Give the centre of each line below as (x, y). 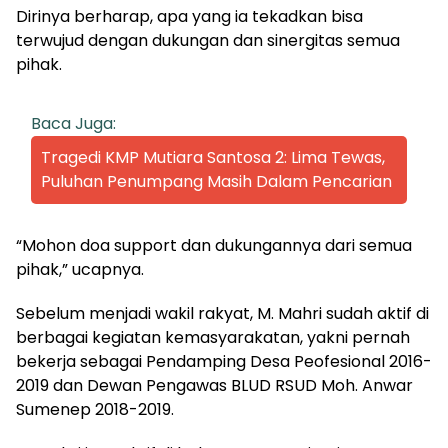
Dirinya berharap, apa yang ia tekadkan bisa (189, 16)
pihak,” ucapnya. (80, 269)
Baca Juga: (73, 123)
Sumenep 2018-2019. (95, 409)
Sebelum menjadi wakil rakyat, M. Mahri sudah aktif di (222, 313)
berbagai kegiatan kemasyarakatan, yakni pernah (213, 337)
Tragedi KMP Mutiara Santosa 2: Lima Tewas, (213, 157)
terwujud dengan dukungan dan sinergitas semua (208, 40)
